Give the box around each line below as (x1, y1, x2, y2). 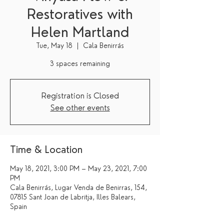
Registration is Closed (41, 91, 119, 100)
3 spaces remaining (50, 59, 110, 67)
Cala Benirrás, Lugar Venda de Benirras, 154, (10, 183, 147, 191)
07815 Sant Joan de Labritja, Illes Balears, (10, 193, 135, 201)
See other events (50, 103, 110, 112)
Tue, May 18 (36, 41, 72, 49)
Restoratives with (27, 5, 133, 22)
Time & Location (10, 143, 82, 155)
